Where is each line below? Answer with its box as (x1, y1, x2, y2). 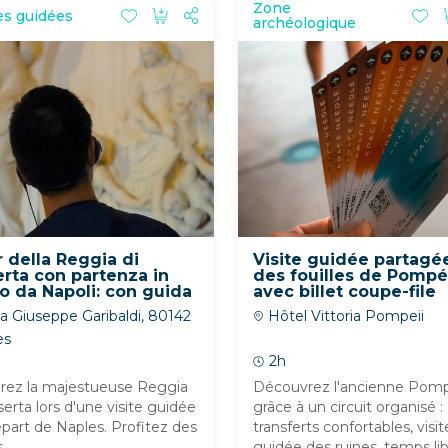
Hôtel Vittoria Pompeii (264, 307, 425, 325)
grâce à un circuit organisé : (253, 398, 444, 416)
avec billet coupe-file (253, 282, 437, 301)
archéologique (253, 14, 357, 32)
